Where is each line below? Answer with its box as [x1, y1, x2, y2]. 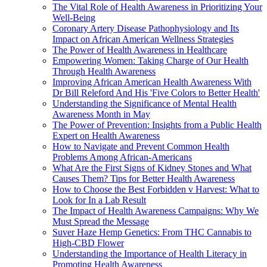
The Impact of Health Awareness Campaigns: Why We [52, 205, 259, 216]
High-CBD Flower [52, 237, 124, 248]
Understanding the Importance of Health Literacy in [52, 248, 247, 259]
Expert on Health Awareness [52, 130, 160, 141]
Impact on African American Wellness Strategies [52, 33, 234, 44]
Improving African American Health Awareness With [52, 76, 252, 87]
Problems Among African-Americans [52, 151, 192, 162]
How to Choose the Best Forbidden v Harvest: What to [52, 184, 259, 194]
